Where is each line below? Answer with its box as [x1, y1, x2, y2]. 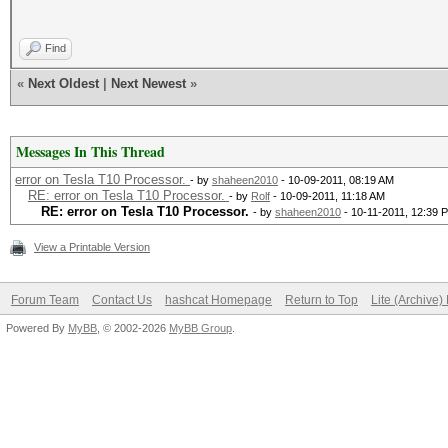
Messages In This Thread [16, 141, 165, 162]
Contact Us [92, 293, 152, 307]
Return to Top [285, 293, 358, 307]
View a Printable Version [34, 241, 150, 253]
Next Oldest [28, 76, 99, 91]
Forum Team [11, 293, 79, 307]
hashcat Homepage [165, 293, 272, 307]
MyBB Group [169, 322, 232, 334]
